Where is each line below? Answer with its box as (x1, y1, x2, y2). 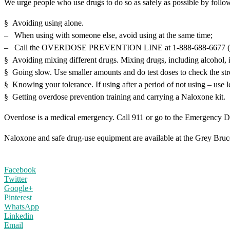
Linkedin (4, 211, 33, 220)
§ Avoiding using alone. (4, 18, 84, 27)
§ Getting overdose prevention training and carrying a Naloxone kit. (4, 92, 225, 101)
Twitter (4, 174, 27, 183)
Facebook (4, 165, 36, 174)
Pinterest (4, 193, 32, 202)
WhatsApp (4, 202, 39, 211)
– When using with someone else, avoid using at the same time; (4, 30, 213, 40)
